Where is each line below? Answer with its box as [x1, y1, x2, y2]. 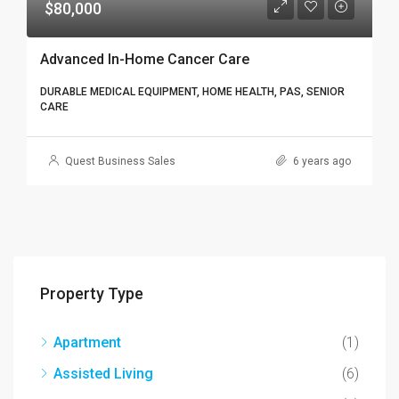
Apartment [53, 334, 121, 351]
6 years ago [290, 155, 351, 167]
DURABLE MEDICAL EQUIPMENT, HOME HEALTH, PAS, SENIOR [40, 85, 345, 98]
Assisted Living [53, 365, 153, 382]
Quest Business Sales [65, 155, 175, 167]
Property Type [40, 284, 143, 303]
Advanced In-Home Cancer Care [40, 51, 249, 68]
